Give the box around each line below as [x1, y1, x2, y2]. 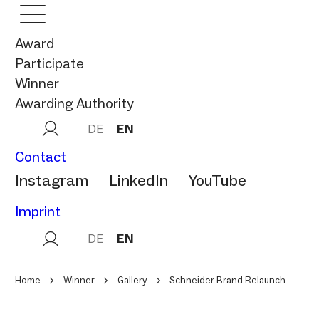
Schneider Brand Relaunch [169, 273, 286, 286]
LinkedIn [109, 171, 168, 190]
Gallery [117, 273, 147, 286]
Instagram [15, 171, 88, 190]
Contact [15, 148, 66, 165]
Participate [15, 55, 84, 72]
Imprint [15, 202, 61, 220]
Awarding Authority [15, 95, 134, 112]
